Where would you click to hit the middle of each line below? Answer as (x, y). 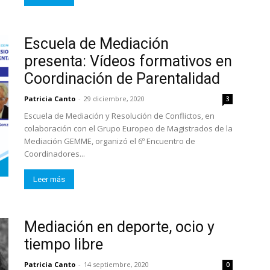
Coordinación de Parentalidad (122, 79)
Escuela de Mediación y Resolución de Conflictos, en (119, 116)
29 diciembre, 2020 (114, 99)
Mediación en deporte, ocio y (119, 227)
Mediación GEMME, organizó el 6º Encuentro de (110, 141)
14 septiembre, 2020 (116, 264)
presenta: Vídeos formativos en (128, 61)
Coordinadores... (55, 154)
